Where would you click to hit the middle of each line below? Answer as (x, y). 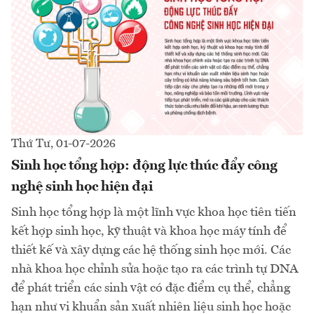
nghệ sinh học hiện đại (82, 187)
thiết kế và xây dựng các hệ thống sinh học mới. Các (151, 250)
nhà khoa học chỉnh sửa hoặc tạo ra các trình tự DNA (155, 269)
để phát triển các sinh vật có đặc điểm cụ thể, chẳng (151, 288)
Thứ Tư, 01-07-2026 (63, 144)
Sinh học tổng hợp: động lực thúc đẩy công (144, 166)
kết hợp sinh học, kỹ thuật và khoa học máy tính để (149, 231)
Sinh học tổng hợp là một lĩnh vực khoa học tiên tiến (154, 212)
